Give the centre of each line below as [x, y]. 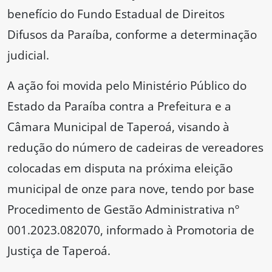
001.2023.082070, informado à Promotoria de [131, 230]
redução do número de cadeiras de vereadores [135, 148]
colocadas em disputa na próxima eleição [120, 168]
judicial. [28, 55]
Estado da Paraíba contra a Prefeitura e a [119, 106]
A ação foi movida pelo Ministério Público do [127, 86]
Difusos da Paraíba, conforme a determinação [132, 35]
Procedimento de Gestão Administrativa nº [123, 209]
